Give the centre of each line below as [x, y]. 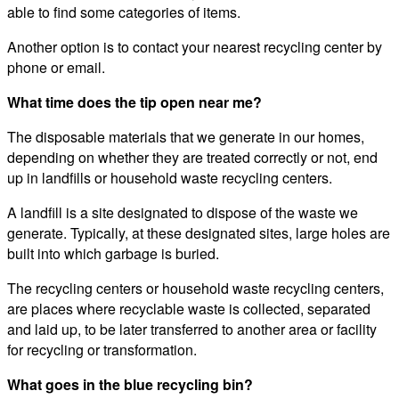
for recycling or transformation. [102, 350]
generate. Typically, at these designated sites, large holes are [199, 233]
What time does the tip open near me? [134, 102]
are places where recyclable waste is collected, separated [189, 309]
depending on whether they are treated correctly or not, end [192, 158]
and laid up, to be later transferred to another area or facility [192, 330]
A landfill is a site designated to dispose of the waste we [183, 213]
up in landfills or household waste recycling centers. [170, 178]
